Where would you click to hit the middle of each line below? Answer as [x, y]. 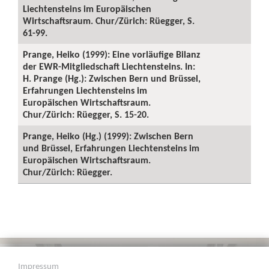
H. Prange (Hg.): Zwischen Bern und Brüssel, [112, 78]
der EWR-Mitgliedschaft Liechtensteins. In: [109, 66]
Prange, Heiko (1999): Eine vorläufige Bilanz [111, 54]
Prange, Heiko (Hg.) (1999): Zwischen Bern [108, 136]
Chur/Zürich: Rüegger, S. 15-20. [86, 114]
